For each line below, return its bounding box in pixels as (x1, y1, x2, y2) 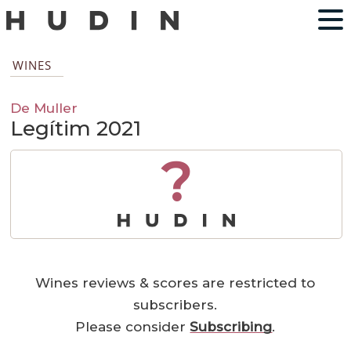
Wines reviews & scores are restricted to (35, 275, 316, 291)
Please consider (75, 319, 190, 335)
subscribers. (133, 297, 218, 313)
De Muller (10, 100, 78, 117)
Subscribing (190, 319, 273, 335)
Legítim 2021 (10, 116, 142, 142)
